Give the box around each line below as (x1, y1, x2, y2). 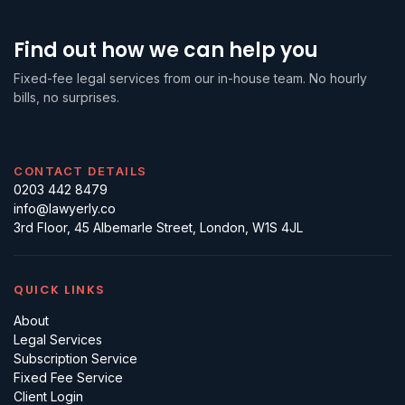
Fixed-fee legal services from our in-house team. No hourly (14, 71, 367, 86)
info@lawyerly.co (14, 200, 116, 216)
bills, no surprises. (14, 89, 119, 105)
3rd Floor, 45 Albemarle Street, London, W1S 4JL (14, 219, 303, 235)
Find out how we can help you (14, 36, 318, 64)
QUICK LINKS (14, 280, 106, 298)
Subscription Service (14, 350, 137, 366)
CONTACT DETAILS (14, 163, 147, 178)
